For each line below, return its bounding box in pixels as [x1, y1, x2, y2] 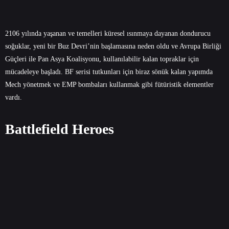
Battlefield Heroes [5, 121, 114, 137]
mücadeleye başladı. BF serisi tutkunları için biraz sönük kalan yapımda [5, 67, 213, 76]
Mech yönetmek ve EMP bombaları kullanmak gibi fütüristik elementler [5, 80, 214, 88]
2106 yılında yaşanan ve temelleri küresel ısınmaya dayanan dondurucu [5, 29, 211, 37]
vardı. [5, 93, 22, 101]
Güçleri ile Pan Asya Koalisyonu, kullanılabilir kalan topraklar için [5, 55, 199, 63]
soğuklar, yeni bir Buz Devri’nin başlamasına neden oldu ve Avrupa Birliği [5, 42, 221, 50]
